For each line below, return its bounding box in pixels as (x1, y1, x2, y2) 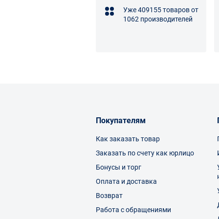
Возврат (96, 191, 123, 199)
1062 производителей (123, 15, 193, 23)
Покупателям (96, 115, 146, 125)
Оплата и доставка (96, 177, 157, 185)
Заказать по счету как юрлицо (96, 149, 194, 157)
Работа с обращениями (96, 205, 171, 214)
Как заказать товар (96, 134, 160, 143)
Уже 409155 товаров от (123, 5, 198, 14)
